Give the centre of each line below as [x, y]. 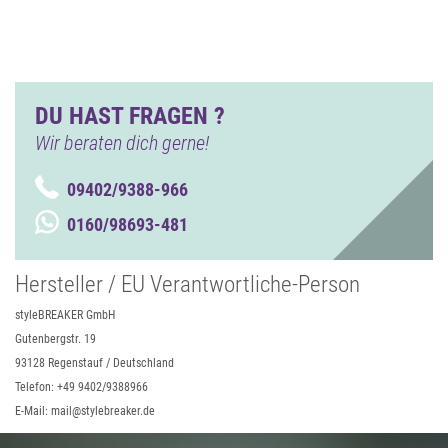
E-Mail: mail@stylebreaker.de [85, 411]
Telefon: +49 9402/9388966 [81, 387]
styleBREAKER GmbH [65, 315]
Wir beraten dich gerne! [122, 143]
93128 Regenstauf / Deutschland [94, 363]
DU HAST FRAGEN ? [130, 116]
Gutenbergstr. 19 [55, 339]
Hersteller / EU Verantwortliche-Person [187, 284]
